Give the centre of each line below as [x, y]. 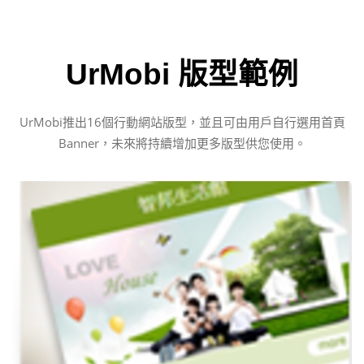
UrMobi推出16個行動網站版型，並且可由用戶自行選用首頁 [182, 121]
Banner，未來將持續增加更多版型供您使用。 [182, 143]
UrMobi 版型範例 [182, 74]
